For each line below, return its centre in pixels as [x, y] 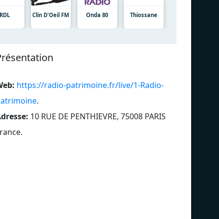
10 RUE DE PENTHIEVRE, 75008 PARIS [98, 116]
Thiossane [143, 15]
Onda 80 [97, 15]
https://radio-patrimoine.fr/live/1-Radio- [90, 85]
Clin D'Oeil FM [51, 15]
